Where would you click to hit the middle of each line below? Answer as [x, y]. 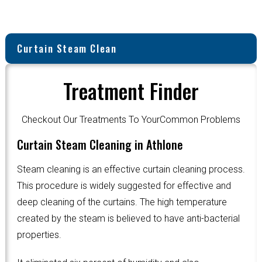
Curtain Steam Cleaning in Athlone [100, 145]
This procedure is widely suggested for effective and [124, 186]
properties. [39, 235]
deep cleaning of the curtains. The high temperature [122, 202]
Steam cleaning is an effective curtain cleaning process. [131, 170]
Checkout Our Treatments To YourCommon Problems [131, 120]
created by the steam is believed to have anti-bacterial [128, 219]
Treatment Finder [131, 91]
